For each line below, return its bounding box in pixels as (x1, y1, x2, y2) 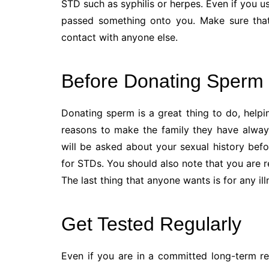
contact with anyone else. (61, 31, 178, 44)
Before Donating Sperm (61, 70, 264, 92)
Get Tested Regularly (61, 213, 241, 235)
